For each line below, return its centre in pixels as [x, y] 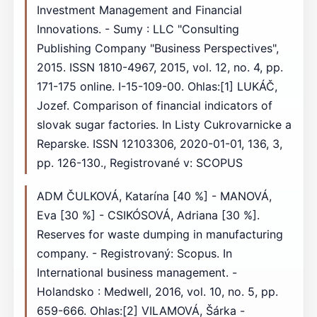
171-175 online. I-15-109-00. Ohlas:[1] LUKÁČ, [157, 87]
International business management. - [137, 272]
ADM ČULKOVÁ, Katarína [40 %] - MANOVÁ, [154, 196]
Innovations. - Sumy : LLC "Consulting [138, 29]
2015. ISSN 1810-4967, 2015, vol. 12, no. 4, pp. [160, 68]
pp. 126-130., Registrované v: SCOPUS [139, 163]
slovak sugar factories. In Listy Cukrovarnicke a [164, 125]
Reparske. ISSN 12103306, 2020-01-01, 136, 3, [159, 144]
